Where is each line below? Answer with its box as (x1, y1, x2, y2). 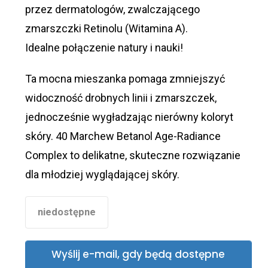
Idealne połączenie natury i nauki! (25, 41, 183, 54)
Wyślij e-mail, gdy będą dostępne (51, 247, 226, 262)
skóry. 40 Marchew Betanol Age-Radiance (25, 130, 221, 143)
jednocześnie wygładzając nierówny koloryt (25, 111, 233, 124)
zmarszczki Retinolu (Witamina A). (25, 22, 188, 35)
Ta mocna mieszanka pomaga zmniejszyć (25, 72, 225, 86)
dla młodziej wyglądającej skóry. (25, 168, 179, 181)
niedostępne (37, 206, 96, 218)
